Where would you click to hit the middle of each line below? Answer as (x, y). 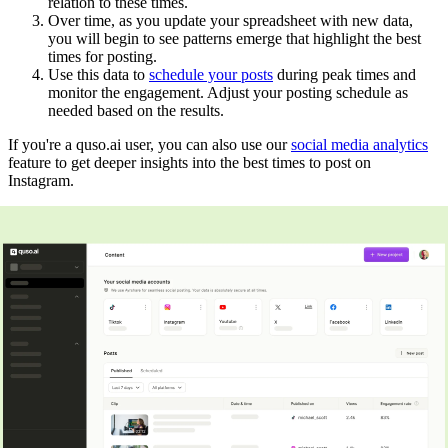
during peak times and (344, 75)
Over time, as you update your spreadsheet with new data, (230, 21)
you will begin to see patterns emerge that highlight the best (234, 39)
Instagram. (41, 181)
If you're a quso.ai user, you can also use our (149, 145)
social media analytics (359, 145)
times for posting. (102, 57)
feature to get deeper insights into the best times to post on (189, 163)
